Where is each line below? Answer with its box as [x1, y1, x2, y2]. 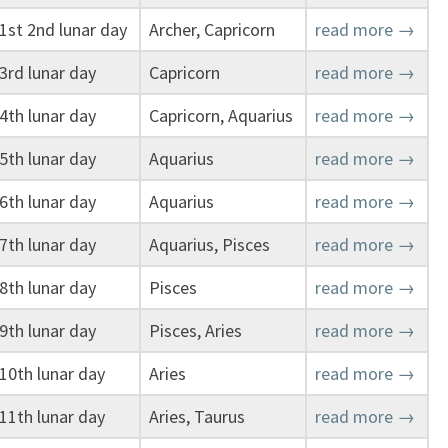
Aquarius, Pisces [149, 233, 270, 256]
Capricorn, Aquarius [149, 104, 293, 127]
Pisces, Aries [149, 319, 242, 342]
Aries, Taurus [149, 405, 245, 428]
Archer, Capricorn [149, 18, 275, 41]
